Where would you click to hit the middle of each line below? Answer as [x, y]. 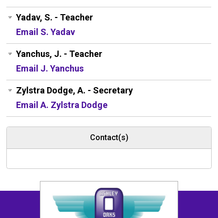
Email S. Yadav [46, 32]
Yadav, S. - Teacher [55, 18]
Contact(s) [109, 138]
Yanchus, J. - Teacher [59, 54]
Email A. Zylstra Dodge [62, 105]
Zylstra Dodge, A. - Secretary [75, 91]
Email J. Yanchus [50, 69]
